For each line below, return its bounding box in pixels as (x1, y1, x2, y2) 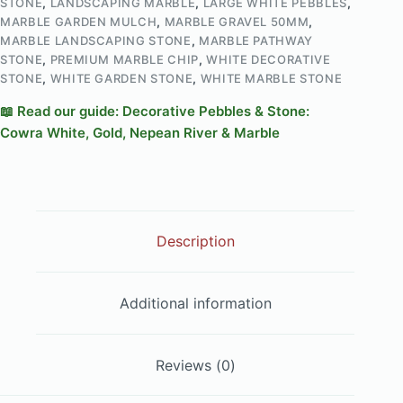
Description (156, 232, 235, 251)
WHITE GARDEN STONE (49, 70, 193, 85)
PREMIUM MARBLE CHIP (49, 51, 199, 67)
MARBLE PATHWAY (198, 32, 314, 48)
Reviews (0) (155, 355, 236, 374)
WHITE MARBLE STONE (200, 70, 343, 85)
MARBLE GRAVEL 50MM (164, 13, 309, 29)
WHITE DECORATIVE (206, 51, 331, 67)
